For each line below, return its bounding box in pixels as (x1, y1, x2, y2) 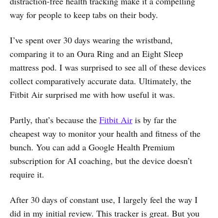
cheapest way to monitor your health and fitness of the (10, 127, 200, 139)
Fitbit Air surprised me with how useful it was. (10, 88, 175, 100)
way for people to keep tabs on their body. (10, 8, 158, 20)
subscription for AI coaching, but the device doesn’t (10, 154, 192, 166)
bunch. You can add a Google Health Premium (10, 141, 175, 153)
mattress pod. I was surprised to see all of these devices (10, 61, 206, 73)
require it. (10, 168, 44, 180)
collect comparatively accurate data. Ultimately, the (10, 74, 191, 87)
